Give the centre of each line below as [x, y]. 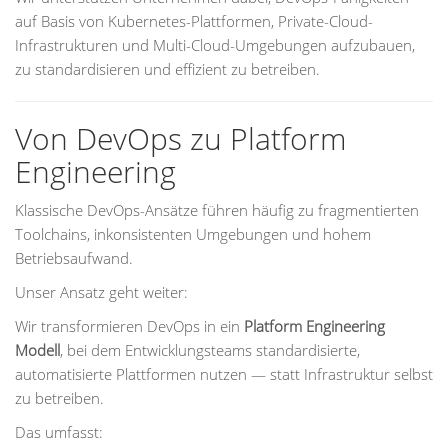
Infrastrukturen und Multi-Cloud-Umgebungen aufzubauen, [215, 45]
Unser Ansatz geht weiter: [101, 292]
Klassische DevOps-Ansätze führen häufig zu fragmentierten [217, 210]
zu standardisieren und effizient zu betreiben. [167, 69]
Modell [37, 350]
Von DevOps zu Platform [180, 138]
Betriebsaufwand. [74, 258]
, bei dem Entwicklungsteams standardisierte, [210, 350]
